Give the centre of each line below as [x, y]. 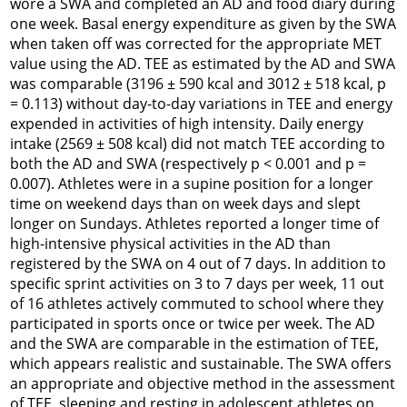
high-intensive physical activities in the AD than [170, 243]
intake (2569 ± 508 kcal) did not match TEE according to [198, 144]
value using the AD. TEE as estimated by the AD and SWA [203, 64]
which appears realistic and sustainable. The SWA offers [201, 363]
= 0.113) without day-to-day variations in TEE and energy [201, 104]
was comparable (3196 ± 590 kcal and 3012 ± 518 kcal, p [198, 84]
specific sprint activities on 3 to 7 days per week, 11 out [197, 283]
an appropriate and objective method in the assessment [203, 383]
